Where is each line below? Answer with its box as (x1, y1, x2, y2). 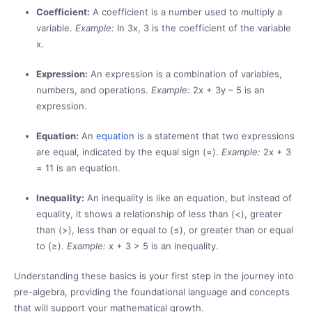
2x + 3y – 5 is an (190, 84, 265, 95)
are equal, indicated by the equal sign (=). (36, 146, 221, 157)
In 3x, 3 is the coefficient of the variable (114, 22, 291, 33)
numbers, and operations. (36, 84, 151, 95)
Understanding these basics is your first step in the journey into (14, 270, 294, 281)
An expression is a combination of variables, (88, 68, 282, 79)
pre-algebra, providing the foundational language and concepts (14, 286, 290, 297)
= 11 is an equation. (36, 162, 120, 173)
